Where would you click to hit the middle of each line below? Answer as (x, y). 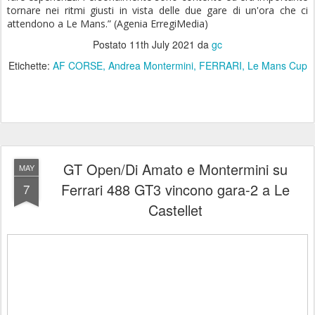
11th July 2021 (162, 45)
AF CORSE (77, 66)
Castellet (175, 210)
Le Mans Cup (277, 66)
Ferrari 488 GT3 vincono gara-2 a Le (175, 190)
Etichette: (30, 66)
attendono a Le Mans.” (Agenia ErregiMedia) (108, 24)
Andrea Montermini (150, 66)
